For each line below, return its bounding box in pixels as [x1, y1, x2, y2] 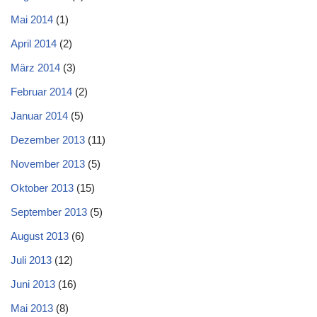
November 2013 [11, 158, 85, 170]
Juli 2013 [11, 254, 52, 266]
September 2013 [11, 206, 87, 218]
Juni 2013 [11, 278, 55, 290]
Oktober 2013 [11, 182, 74, 194]
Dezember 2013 [11, 134, 85, 146]
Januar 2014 [11, 110, 68, 122]
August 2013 [11, 230, 69, 242]
